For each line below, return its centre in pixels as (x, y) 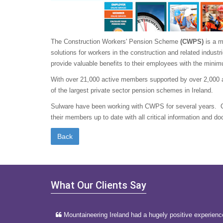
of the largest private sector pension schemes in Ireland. (132, 90)
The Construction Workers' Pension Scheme (115, 42)
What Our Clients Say (99, 185)
